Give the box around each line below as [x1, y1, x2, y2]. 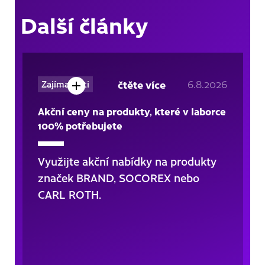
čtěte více [117, 76, 166, 92]
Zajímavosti [41, 77, 89, 90]
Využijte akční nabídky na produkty [37, 153, 216, 169]
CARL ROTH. [37, 186, 101, 202]
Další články [21, 8, 148, 40]
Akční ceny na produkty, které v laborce [37, 104, 226, 118]
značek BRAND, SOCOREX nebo [37, 170, 199, 185]
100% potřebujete [37, 118, 122, 132]
